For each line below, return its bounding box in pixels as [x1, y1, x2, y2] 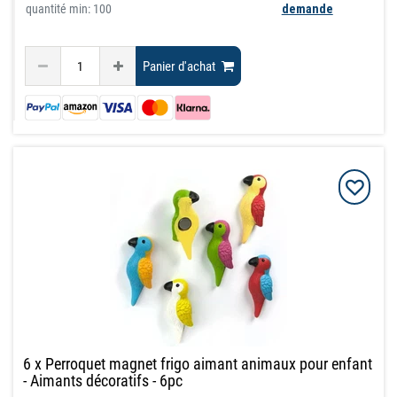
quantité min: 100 [26, 2, 113, 17]
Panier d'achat [143, 58, 216, 74]
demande [281, 2, 333, 17]
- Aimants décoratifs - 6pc [23, 371, 183, 391]
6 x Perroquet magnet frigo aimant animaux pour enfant [23, 354, 373, 374]
